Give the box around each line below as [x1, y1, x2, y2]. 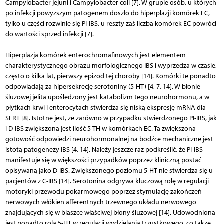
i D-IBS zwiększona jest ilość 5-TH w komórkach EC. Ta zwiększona [5, 124, 196, 133]
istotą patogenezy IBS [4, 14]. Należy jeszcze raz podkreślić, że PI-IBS [5, 145, 203, 154]
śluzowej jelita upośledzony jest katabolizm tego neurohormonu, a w [5, 92, 209, 101]
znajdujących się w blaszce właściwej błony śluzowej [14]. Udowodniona [5, 208, 215, 217]
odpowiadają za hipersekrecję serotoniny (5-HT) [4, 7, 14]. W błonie [5, 82, 200, 91]
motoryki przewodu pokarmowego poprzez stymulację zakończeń [5, 187, 202, 196]
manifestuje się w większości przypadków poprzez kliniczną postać [5, 155, 201, 164]
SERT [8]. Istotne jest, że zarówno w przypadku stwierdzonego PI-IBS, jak [5, 113, 217, 122]
